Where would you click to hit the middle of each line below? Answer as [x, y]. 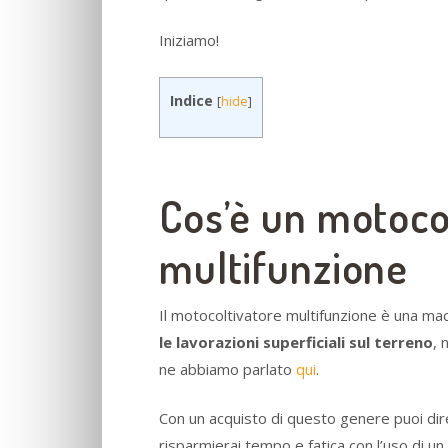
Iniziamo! [189, 40]
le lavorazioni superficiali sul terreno [296, 341]
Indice [191, 100]
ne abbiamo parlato [227, 368]
